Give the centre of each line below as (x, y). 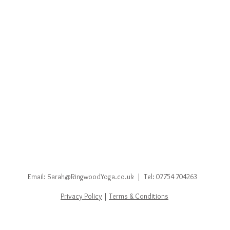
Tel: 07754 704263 (170, 176)
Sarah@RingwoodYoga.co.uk (91, 176)
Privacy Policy (81, 196)
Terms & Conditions (139, 196)
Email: (37, 176)
